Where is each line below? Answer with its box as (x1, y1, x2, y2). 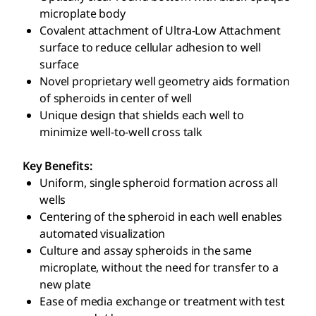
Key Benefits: (23, 158, 92, 174)
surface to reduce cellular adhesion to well (39, 39, 262, 55)
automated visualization (39, 226, 166, 241)
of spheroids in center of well (39, 90, 193, 106)
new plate (39, 276, 91, 292)
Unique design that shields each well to (39, 107, 244, 123)
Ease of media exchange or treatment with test (39, 293, 285, 309)
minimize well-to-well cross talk (39, 124, 202, 140)
